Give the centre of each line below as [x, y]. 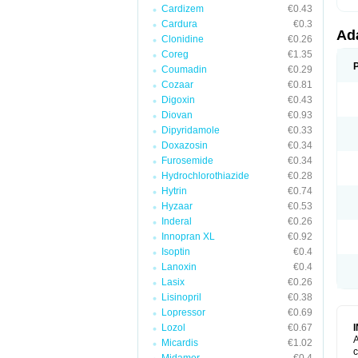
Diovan [177, 115]
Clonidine [183, 39]
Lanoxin [179, 267]
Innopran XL [188, 237]
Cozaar [177, 85]
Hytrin [174, 191]
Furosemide [187, 161]
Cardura [179, 24]
